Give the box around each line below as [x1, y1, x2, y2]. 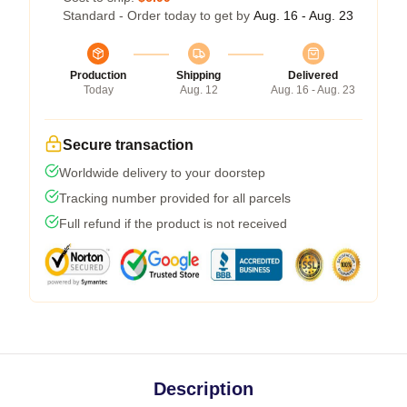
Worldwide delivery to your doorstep [59, 164, 265, 180]
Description [154, 378, 253, 399]
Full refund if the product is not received [59, 215, 287, 231]
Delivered [288, 68, 338, 82]
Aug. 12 [179, 83, 218, 96]
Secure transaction [63, 136, 194, 153]
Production [70, 68, 126, 82]
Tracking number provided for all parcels [59, 190, 291, 205]
